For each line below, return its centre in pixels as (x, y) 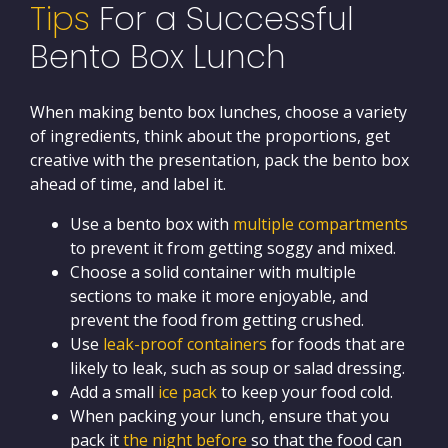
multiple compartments (320, 223)
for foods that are (336, 343)
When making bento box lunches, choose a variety (218, 111)
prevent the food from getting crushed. (217, 319)
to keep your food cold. (305, 391)
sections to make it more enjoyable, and (219, 295)
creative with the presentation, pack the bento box (219, 159)
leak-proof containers (185, 343)
